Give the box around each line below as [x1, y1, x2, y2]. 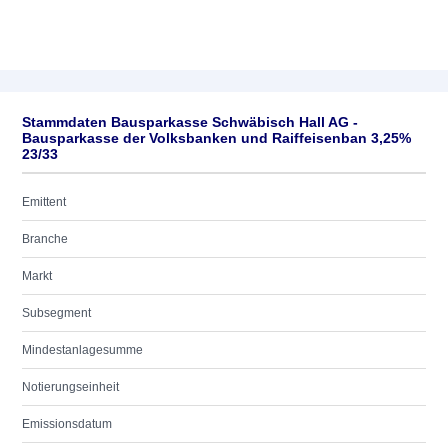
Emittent [22, 195, 66, 209]
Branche [22, 232, 68, 246]
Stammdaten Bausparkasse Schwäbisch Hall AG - [22, 114, 358, 130]
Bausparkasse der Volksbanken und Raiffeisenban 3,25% [22, 130, 411, 146]
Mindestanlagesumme [22, 343, 143, 357]
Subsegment [22, 306, 91, 320]
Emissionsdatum [22, 417, 112, 431]
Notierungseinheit [22, 380, 119, 394]
